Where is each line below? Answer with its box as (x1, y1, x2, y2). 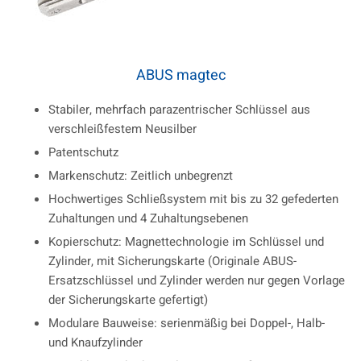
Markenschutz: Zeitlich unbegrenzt (48, 167, 233, 185)
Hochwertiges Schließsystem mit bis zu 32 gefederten (48, 190, 338, 209)
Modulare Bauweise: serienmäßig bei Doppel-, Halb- (48, 314, 325, 333)
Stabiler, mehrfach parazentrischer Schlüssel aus (48, 101, 310, 119)
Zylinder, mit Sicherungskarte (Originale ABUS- (48, 252, 297, 271)
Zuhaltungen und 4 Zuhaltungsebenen (48, 210, 248, 228)
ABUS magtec (135, 64, 226, 87)
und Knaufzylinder (48, 334, 143, 352)
